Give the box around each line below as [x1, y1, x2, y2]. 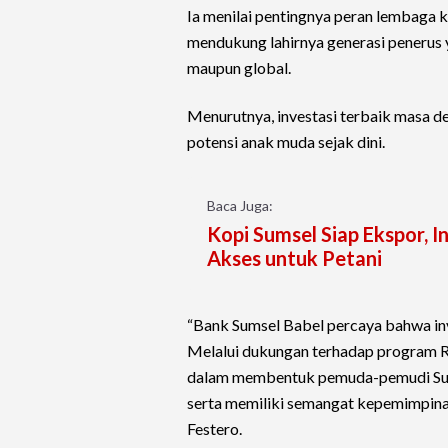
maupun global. [187, 58, 291, 78]
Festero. [187, 419, 242, 439]
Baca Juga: [207, 197, 273, 215]
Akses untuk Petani [207, 246, 382, 271]
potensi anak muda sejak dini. [187, 132, 385, 152]
